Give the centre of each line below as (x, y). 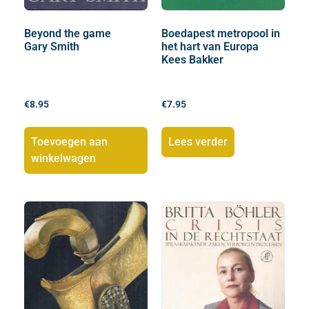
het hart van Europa (210, 47)
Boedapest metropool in (221, 34)
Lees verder (198, 141)
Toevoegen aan (69, 141)
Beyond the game (68, 34)
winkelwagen (63, 158)
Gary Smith (52, 47)
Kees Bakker (192, 60)
